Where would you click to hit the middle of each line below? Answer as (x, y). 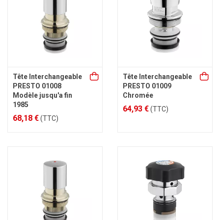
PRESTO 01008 (37, 86)
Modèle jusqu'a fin (42, 95)
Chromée (138, 95)
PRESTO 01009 (147, 86)
